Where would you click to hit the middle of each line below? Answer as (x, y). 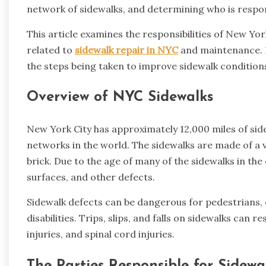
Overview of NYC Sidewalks (120, 98)
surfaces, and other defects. (91, 177)
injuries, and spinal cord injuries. (101, 234)
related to (51, 50)
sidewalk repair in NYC (126, 50)
